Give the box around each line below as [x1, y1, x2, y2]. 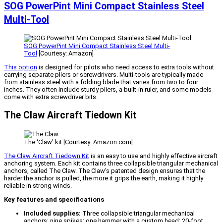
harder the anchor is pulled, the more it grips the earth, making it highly [4, 174, 203, 182]
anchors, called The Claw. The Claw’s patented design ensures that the [4, 166, 205, 174]
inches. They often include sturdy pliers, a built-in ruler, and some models [4, 86, 212, 94]
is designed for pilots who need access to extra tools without [37, 63, 214, 71]
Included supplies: [24, 209, 82, 217]
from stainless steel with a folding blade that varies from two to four [4, 78, 198, 86]
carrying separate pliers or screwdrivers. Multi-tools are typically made [4, 71, 203, 79]
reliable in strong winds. [4, 181, 72, 189]
